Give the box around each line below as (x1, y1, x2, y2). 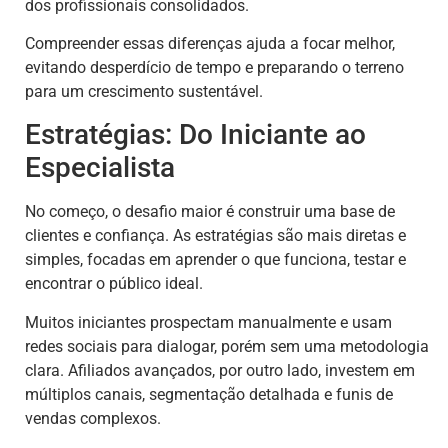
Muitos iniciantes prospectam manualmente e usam (25, 312, 392, 332)
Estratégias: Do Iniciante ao (25, 118, 366, 152)
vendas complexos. (25, 408, 161, 428)
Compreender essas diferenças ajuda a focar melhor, (25, 34, 395, 54)
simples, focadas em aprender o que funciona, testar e (25, 250, 406, 270)
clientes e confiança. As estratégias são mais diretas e (25, 226, 406, 246)
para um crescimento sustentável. (25, 82, 263, 102)
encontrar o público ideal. (25, 274, 203, 294)
